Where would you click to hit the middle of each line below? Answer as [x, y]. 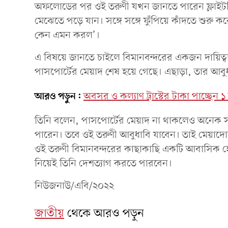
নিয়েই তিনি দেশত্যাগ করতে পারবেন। [103, 164]
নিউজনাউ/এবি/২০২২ [74, 186]
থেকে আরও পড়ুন [106, 213]
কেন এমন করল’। [67, 35]
